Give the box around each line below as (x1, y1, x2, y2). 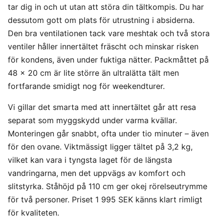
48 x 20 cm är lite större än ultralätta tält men (8, 68, 179, 78)
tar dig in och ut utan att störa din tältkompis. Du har (8, 2, 204, 12)
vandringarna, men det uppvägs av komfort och (8, 168, 185, 178)
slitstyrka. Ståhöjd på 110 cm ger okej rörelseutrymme (8, 181, 207, 192)
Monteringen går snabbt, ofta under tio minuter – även (8, 129, 209, 139)
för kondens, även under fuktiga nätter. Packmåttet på (8, 55, 209, 65)
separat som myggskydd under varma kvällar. (8, 115, 177, 126)
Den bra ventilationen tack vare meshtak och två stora (8, 28, 210, 39)
